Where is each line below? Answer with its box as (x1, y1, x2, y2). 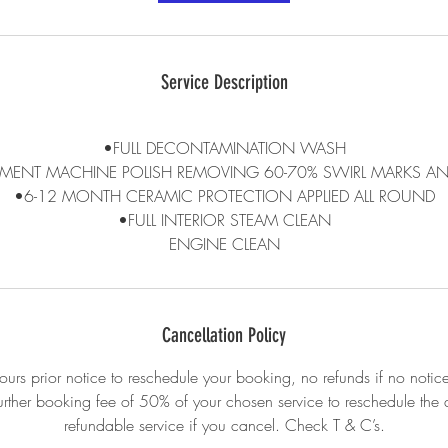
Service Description (160, 70, 288, 94)
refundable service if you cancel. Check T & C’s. (63, 414, 385, 436)
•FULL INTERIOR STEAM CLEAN (117, 209, 331, 231)
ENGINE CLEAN (168, 233, 280, 255)
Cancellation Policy (162, 323, 286, 347)
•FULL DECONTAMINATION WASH (102, 137, 346, 159)
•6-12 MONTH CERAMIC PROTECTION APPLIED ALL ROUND (13, 185, 435, 207)
